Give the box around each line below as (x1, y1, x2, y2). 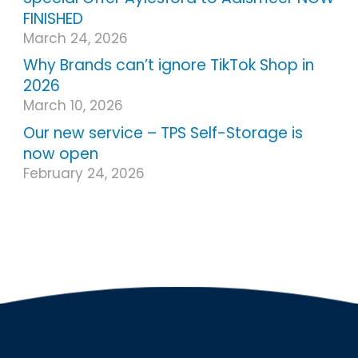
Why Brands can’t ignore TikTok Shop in (22, 54, 314, 76)
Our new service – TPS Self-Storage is (22, 121, 303, 144)
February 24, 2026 (22, 163, 145, 183)
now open (22, 142, 98, 165)
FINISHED (22, 7, 83, 30)
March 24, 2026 (22, 28, 128, 48)
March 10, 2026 (22, 96, 123, 115)
